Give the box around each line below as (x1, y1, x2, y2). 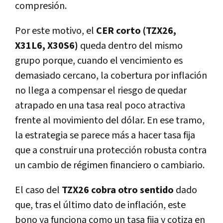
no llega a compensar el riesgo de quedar (15, 84, 187, 98)
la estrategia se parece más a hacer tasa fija (15, 129, 195, 142)
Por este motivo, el (15, 24, 94, 38)
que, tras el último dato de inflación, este (15, 199, 186, 212)
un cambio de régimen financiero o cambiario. (15, 159, 205, 172)
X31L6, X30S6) (15, 39, 78, 53)
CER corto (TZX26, (96, 24, 176, 38)
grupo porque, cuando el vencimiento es (15, 54, 183, 68)
